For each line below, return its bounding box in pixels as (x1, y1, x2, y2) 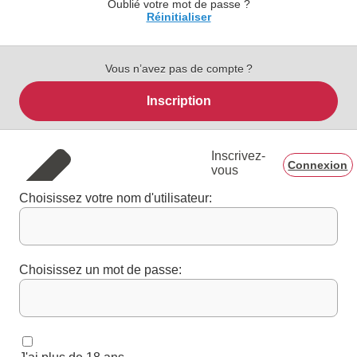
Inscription (146, 94, 211, 108)
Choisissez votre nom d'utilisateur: (19, 191, 212, 205)
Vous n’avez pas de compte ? (104, 62, 253, 75)
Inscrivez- (210, 149, 265, 163)
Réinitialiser (146, 10, 211, 23)
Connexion (288, 159, 348, 171)
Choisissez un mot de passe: (19, 263, 182, 277)
